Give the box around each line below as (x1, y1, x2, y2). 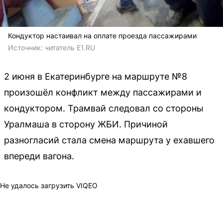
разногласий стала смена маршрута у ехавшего (4, 135, 215, 146)
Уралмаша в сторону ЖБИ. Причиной (4, 119, 168, 130)
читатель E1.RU (45, 43, 95, 52)
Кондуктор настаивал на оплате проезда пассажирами (8, 31, 197, 40)
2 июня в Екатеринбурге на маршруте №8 (4, 71, 187, 82)
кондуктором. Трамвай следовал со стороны (4, 103, 204, 114)
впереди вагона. (4, 151, 74, 162)
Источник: (8, 43, 45, 52)
